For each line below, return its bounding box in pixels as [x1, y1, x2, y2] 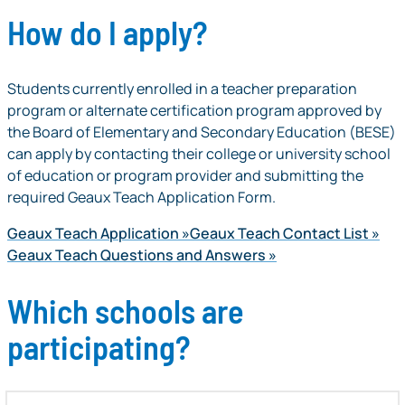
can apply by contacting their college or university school [7, 143, 391, 164]
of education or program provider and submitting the [7, 165, 363, 185]
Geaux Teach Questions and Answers [7, 244, 266, 265]
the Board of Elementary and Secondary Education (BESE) [7, 121, 396, 142]
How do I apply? [7, 12, 208, 52]
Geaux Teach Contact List [190, 222, 369, 243]
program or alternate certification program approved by [7, 99, 381, 120]
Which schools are [7, 290, 244, 330]
